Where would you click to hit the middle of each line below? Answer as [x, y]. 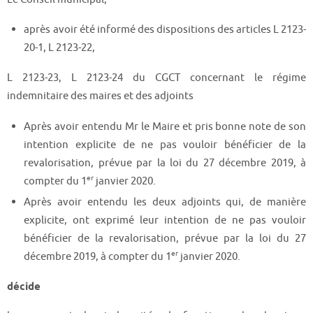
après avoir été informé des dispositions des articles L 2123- [165, 30]
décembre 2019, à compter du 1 [98, 256]
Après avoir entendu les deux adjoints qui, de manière [165, 202]
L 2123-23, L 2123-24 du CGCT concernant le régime [156, 78]
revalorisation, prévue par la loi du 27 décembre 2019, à [165, 162]
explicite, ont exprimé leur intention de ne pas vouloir [165, 220]
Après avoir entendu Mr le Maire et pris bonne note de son [165, 126]
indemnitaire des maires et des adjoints [100, 96]
